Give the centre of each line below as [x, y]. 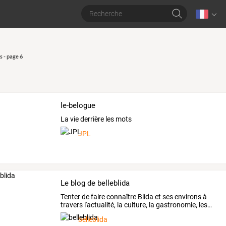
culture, [135, 205]
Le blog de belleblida [95, 183]
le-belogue [78, 105]
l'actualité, [99, 205]
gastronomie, [176, 205]
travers [72, 205]
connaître [121, 196]
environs [187, 196]
